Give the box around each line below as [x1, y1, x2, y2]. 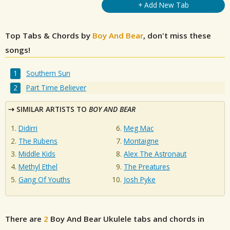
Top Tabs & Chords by [5, 30, 92, 41]
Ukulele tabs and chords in [101, 213, 204, 224]
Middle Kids [18, 148, 55, 159]
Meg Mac [124, 123, 154, 133]
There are [5, 213, 44, 224]
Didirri [18, 123, 37, 133]
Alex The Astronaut [124, 148, 187, 159]
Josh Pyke [124, 174, 156, 184]
